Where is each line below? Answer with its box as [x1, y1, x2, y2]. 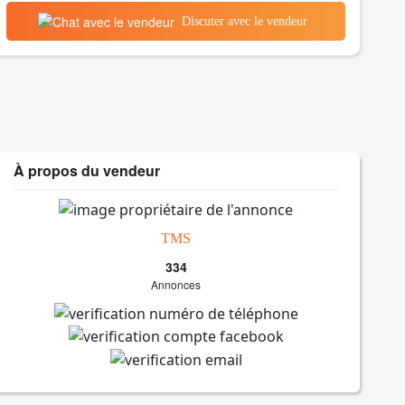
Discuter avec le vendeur [181, 14, 307, 28]
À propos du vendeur [14, 160, 161, 182]
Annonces [151, 276, 202, 292]
